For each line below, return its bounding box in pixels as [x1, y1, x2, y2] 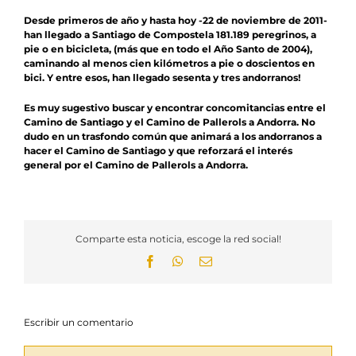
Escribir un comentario [24, 316, 133, 329]
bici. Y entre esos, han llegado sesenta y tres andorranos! [24, 72, 300, 84]
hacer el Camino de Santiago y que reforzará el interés [24, 145, 292, 157]
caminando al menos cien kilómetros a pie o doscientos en [24, 57, 315, 70]
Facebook [156, 254, 205, 268]
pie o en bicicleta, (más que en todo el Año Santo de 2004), [24, 43, 312, 56]
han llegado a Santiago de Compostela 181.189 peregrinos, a [24, 29, 316, 41]
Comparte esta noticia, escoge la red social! [75, 233, 281, 246]
